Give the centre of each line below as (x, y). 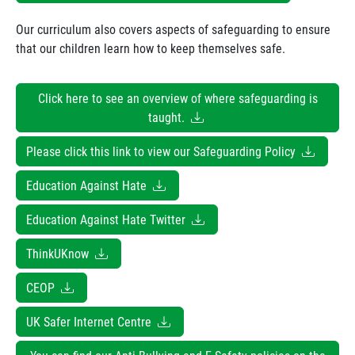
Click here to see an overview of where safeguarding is (177, 98)
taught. (168, 117)
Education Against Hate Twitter (107, 219)
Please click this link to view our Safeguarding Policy (162, 151)
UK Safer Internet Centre (90, 321)
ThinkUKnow (59, 253)
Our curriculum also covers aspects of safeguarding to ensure (173, 29)
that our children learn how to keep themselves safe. (152, 48)
